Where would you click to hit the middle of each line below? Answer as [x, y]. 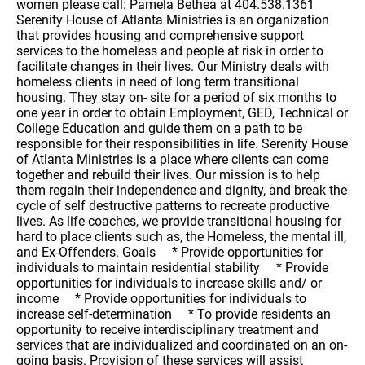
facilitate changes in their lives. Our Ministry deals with [173, 66]
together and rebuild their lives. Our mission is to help [168, 175]
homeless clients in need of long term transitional [158, 82]
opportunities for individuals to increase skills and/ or [169, 283]
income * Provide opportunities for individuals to [161, 299]
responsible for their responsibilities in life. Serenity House [182, 144]
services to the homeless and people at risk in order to [170, 51]
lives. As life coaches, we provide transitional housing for [179, 221]
